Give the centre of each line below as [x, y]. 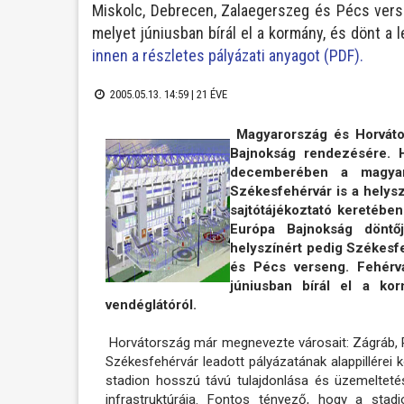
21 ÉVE [211, 94]
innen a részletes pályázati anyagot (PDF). [228, 55]
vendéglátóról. [151, 305]
